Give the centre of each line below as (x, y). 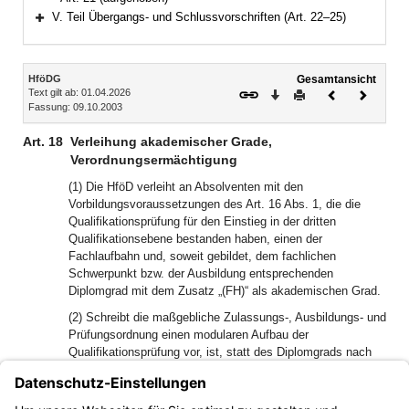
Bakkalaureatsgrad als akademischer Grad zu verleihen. (216, 387)
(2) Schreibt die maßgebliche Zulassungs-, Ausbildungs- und (227, 317)
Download (304, 93)
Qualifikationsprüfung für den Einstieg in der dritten (202, 221)
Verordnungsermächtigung (154, 160)
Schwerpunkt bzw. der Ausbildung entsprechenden (201, 273)
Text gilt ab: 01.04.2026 (79, 92)
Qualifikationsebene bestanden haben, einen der (195, 239)
